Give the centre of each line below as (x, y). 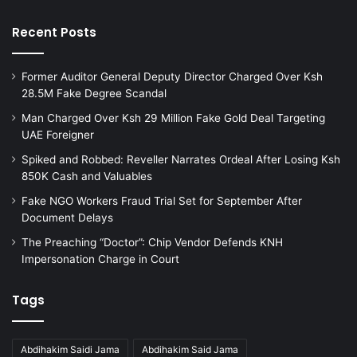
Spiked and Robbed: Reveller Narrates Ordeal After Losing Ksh (181, 159)
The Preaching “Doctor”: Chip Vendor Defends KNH (152, 242)
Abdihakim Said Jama (190, 349)
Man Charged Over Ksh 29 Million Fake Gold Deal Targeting (173, 118)
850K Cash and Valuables (87, 176)
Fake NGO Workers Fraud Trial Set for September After (162, 200)
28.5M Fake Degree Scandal (94, 93)
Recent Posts (54, 32)
